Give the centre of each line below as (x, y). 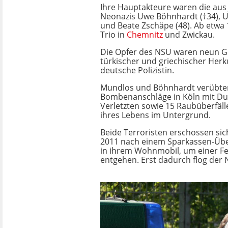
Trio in (113, 35)
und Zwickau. (189, 35)
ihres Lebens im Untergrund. (155, 115)
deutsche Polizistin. (137, 70)
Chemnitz (145, 35)
